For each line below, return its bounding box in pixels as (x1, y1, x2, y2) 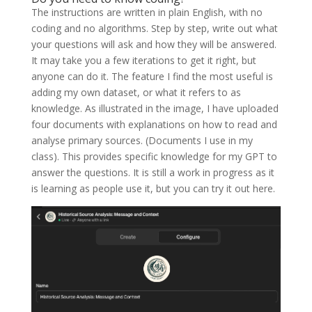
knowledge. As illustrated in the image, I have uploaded (31, 101, 279, 115)
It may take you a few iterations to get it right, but (31, 53, 256, 67)
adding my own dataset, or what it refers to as (31, 85, 241, 99)
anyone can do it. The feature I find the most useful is (31, 69, 273, 83)
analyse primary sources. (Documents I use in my (31, 133, 253, 147)
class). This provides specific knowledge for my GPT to (31, 149, 277, 163)
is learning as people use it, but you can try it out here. (31, 181, 275, 195)
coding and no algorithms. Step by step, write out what (31, 21, 278, 35)
